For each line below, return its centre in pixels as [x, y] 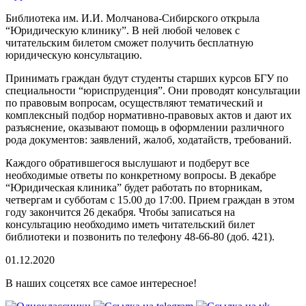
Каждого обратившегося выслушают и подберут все [127, 163]
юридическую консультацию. [75, 55]
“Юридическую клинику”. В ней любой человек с [123, 30]
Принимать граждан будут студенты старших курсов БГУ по [147, 78]
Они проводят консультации [234, 90]
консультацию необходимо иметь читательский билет [130, 224]
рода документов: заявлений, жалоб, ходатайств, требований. [149, 139]
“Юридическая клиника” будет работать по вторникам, [134, 187]
